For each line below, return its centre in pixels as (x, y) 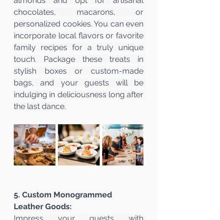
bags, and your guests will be (79, 82)
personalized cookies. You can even (79, 24)
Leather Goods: (43, 206)
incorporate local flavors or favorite (79, 35)
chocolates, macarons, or (79, 12)
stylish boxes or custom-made (79, 71)
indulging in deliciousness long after (79, 94)
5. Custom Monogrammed (64, 194)
